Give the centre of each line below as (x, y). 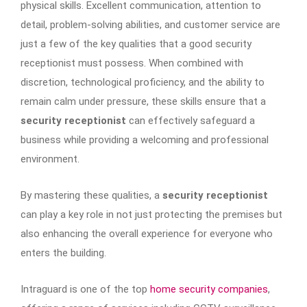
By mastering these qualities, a (91, 195)
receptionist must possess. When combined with (132, 63)
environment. (50, 159)
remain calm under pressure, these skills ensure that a (143, 101)
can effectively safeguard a (191, 120)
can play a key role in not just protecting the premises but (151, 214)
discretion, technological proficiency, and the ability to (143, 82)
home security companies (208, 289)
